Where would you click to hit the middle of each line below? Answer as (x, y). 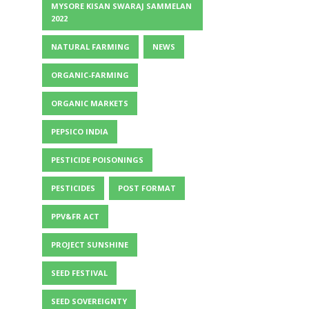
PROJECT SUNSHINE (90, 245)
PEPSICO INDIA (80, 131)
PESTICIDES (73, 188)
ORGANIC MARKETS (90, 103)
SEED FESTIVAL (79, 273)
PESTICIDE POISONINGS (97, 160)
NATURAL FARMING (90, 47)
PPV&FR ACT (75, 216)
